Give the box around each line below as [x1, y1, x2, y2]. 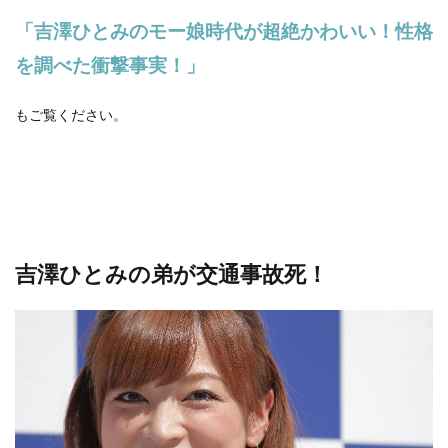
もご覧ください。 [15, 106, 127, 123]
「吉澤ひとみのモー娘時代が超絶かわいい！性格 [15, 20, 433, 42]
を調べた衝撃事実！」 [15, 54, 205, 76]
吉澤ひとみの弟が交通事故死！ [15, 260, 328, 287]
